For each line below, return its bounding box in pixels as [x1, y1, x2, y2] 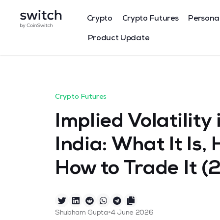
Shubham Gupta [55, 210, 108, 217]
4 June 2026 [110, 210, 154, 217]
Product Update [87, 35, 149, 43]
